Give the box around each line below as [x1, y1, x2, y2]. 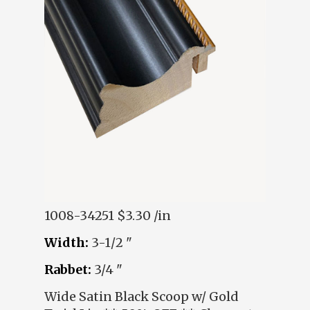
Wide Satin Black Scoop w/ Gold [44, 288, 239, 304]
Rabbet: [44, 261, 91, 277]
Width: [44, 234, 89, 250]
